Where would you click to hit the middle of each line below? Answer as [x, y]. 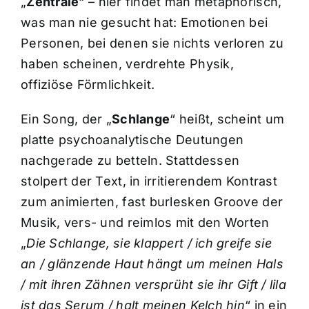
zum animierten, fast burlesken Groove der [152, 201]
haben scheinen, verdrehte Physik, [127, 63]
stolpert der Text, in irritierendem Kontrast [149, 181]
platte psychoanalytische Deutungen [132, 139]
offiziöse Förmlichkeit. [88, 84]
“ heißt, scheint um [227, 119]
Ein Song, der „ [66, 119]
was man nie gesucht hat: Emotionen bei [144, 22]
